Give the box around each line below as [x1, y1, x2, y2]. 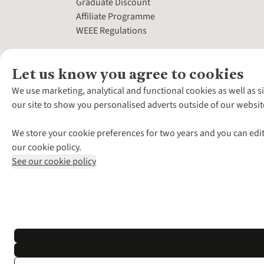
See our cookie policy [12, 155, 96, 168]
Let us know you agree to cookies [12, 64, 244, 84]
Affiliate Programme [76, 10, 156, 24]
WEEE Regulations [76, 24, 147, 38]
